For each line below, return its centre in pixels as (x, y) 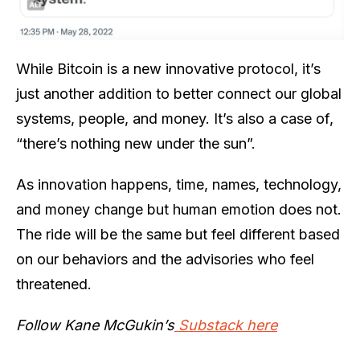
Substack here (226, 325)
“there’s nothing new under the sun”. (136, 143)
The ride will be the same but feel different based (178, 234)
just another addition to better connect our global (179, 93)
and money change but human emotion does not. (179, 209)
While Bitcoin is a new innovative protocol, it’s (168, 68)
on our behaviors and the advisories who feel (165, 259)
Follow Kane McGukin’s (95, 325)
